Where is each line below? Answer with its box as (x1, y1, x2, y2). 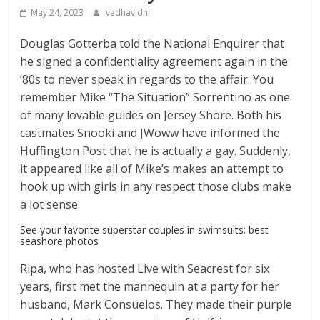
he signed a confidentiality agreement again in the (20, 54, 289, 70)
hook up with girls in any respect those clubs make (20, 179, 292, 195)
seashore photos (20, 234, 99, 249)
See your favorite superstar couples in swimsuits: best (20, 223, 269, 237)
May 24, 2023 (31, 6, 84, 19)
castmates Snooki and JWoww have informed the (20, 125, 281, 141)
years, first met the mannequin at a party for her (20, 279, 280, 295)
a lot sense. (20, 196, 81, 213)
